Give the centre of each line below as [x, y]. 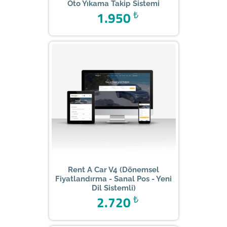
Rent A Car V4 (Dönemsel [113, 170]
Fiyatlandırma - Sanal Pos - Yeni [113, 179]
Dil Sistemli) [113, 188]
